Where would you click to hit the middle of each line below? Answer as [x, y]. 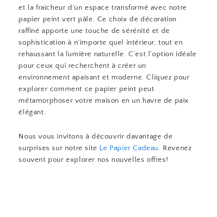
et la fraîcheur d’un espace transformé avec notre [103, 8]
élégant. [32, 112]
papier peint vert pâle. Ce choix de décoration [98, 19]
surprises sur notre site [59, 148]
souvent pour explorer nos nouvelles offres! [93, 160]
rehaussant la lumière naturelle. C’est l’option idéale [108, 54]
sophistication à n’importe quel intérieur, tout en [101, 42]
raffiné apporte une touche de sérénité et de [94, 31]
